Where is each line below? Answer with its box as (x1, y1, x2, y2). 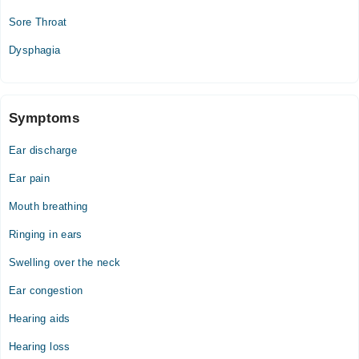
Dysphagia (9, 44, 61, 56)
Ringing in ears (9, 228, 83, 240)
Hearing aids (9, 313, 71, 325)
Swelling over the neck (9, 256, 121, 268)
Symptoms (9, 111, 80, 126)
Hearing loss (9, 341, 71, 353)
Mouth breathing (9, 200, 88, 212)
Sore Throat (9, 16, 67, 28)
